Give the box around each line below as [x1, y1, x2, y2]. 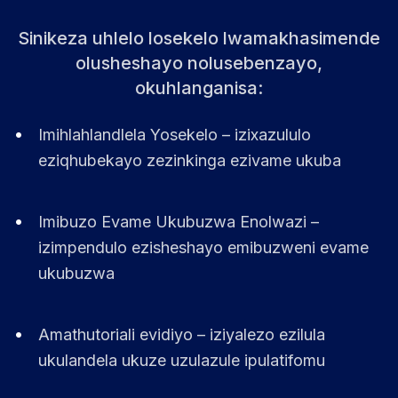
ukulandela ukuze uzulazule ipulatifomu [38, 351, 325, 370]
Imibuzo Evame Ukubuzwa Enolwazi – [38, 212, 319, 231]
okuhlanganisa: [135, 77, 263, 99]
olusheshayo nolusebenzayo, [76, 52, 322, 74]
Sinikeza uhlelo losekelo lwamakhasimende [18, 28, 380, 49]
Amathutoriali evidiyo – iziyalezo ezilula [38, 325, 325, 344]
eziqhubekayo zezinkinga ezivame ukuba [38, 151, 341, 170]
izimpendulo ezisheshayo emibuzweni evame [38, 238, 369, 257]
